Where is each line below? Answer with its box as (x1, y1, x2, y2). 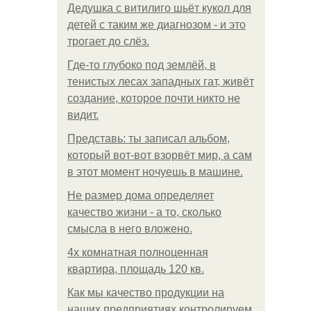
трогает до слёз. (67, 35, 149, 47)
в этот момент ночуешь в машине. (67, 166, 243, 178)
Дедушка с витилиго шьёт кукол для (67, 2, 251, 14)
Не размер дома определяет (67, 190, 214, 201)
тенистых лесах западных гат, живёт (67, 76, 254, 87)
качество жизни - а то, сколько (67, 206, 221, 218)
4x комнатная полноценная (67, 246, 208, 258)
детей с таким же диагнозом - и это (67, 19, 246, 31)
